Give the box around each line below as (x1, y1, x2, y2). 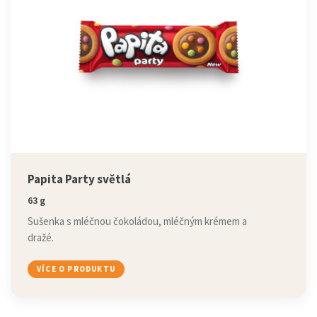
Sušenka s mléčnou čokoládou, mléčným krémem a (28, 214, 247, 228)
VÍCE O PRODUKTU (37, 264, 115, 274)
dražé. (28, 231, 54, 244)
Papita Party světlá (28, 171, 131, 187)
